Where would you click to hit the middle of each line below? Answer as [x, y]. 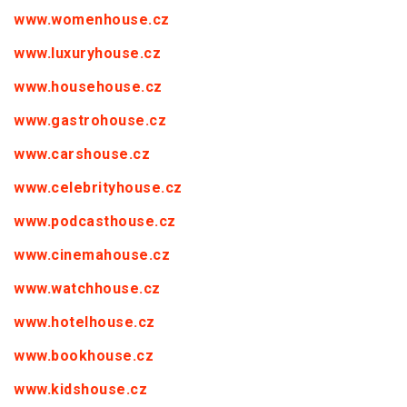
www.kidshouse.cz [80, 390]
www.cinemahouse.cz [92, 255]
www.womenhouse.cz [92, 20]
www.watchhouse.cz [87, 289]
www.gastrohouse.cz [90, 121]
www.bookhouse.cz [84, 356]
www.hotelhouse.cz [84, 323]
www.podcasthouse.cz [95, 222]
